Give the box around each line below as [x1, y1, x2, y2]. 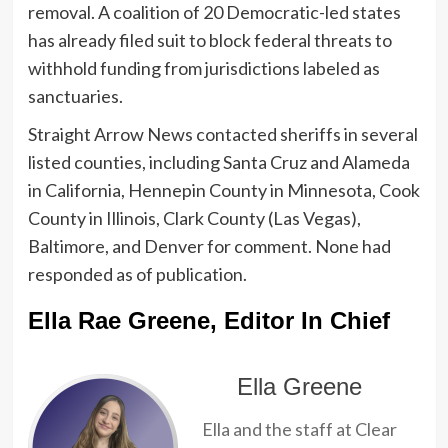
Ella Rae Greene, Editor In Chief [27, 306, 390, 334]
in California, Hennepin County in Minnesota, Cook [27, 178, 420, 201]
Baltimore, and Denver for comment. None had [27, 234, 391, 257]
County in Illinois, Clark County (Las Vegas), [27, 206, 361, 229]
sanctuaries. [27, 84, 123, 107]
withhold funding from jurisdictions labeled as [27, 56, 380, 79]
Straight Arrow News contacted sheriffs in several [27, 122, 418, 145]
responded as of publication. [27, 262, 247, 285]
